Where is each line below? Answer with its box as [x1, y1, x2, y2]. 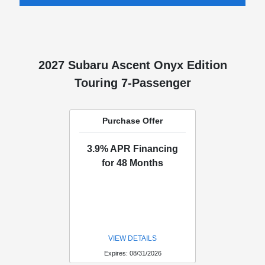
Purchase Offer [102, 116, 163, 126]
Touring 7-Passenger [74, 76, 191, 90]
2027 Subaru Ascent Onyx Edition [38, 59, 227, 72]
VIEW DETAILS [108, 234, 157, 243]
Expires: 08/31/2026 [104, 250, 161, 257]
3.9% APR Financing [87, 144, 178, 154]
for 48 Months [102, 158, 163, 169]
